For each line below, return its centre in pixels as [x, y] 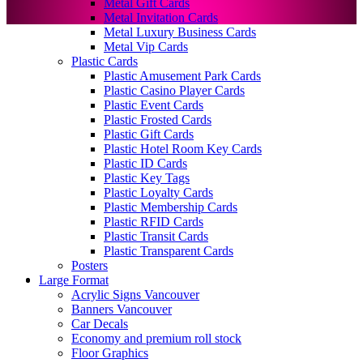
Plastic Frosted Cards [158, 119]
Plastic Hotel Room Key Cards [183, 148]
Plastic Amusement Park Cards [182, 75]
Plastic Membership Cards [171, 207]
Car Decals [100, 323]
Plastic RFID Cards [154, 221]
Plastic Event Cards [154, 105]
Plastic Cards [105, 61]
